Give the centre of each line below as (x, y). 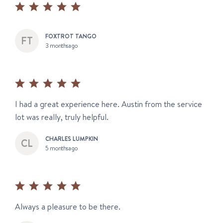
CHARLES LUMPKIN (72, 138)
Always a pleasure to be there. (68, 207)
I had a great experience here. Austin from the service (109, 104)
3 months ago (62, 46)
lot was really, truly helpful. (62, 117)
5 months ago (62, 148)
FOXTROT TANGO (71, 36)
